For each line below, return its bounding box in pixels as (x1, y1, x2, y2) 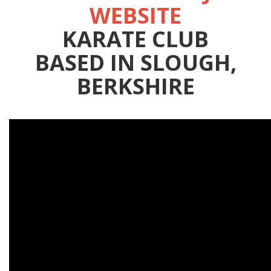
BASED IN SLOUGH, (34, 48, 237, 78)
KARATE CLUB (62, 24, 209, 54)
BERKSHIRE (76, 71, 195, 102)
